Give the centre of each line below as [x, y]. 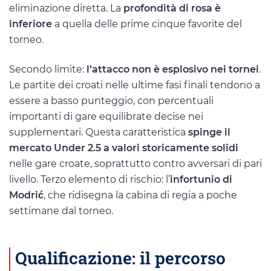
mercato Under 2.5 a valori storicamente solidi [124, 148]
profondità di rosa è [172, 8]
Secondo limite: [48, 70]
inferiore [31, 24]
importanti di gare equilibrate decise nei [106, 117]
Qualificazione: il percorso [120, 257]
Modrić [26, 195]
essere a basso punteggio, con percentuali [111, 101]
